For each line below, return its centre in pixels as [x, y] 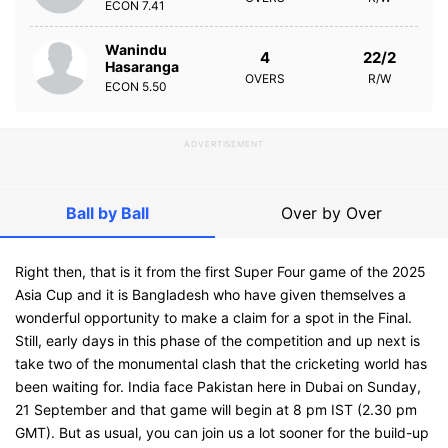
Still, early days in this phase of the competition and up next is [217, 340]
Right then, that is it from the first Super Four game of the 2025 [220, 271]
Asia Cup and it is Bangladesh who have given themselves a [210, 294]
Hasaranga [142, 66]
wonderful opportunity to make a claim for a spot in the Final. [213, 317]
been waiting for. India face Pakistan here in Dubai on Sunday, [218, 386]
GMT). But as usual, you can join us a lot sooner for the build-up [222, 432]
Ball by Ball [107, 213]
